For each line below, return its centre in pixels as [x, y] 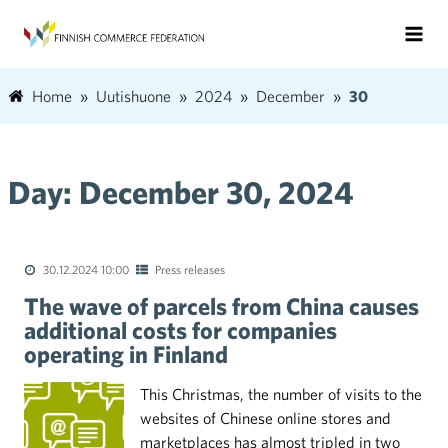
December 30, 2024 [216, 191]
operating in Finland [126, 354]
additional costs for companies [180, 330]
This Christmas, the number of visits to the [281, 394]
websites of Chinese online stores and [265, 418]
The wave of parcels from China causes [221, 306]
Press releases [190, 269]
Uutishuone [133, 96]
